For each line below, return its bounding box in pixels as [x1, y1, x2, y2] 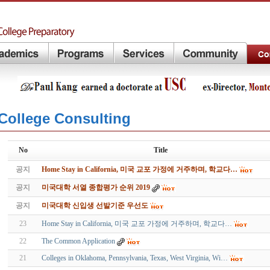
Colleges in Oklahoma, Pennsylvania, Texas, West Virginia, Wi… [42, 254, 228, 262]
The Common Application [42, 237, 115, 245]
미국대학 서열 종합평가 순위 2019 [42, 183, 150, 192]
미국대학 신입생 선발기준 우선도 [42, 201, 148, 210]
